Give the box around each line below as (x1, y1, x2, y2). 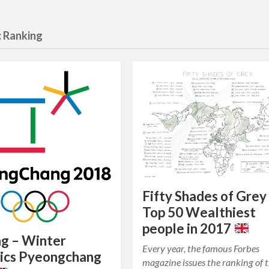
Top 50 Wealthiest (142, 204, 256, 221)
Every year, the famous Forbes (142, 243, 260, 255)
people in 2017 (142, 220, 234, 237)
